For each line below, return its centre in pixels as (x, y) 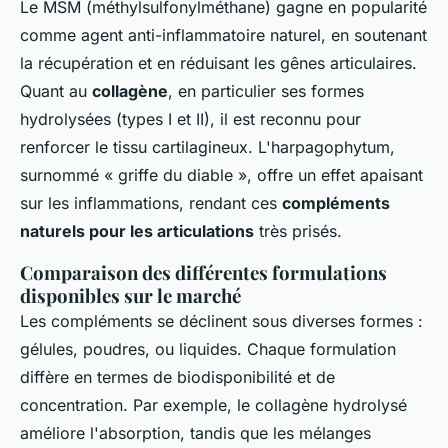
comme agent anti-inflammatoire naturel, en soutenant (223, 35)
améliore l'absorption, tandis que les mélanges (195, 433)
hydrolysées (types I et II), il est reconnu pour (190, 119)
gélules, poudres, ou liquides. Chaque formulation (208, 349)
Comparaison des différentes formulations (203, 272)
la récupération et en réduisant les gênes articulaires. (218, 63)
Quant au (56, 91)
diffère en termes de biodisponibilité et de (177, 377)
